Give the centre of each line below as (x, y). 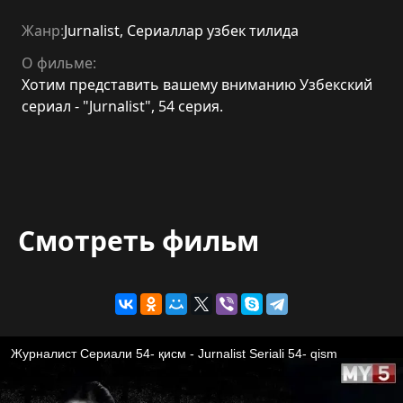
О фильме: (59, 63)
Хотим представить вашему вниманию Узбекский (197, 85)
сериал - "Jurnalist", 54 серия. (122, 106)
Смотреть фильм (139, 241)
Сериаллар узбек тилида (213, 31)
